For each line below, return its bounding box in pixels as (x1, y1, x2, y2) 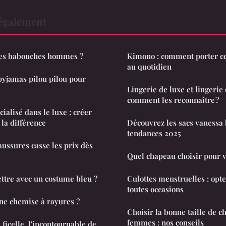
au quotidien (127, 61, 172, 72)
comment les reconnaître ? (127, 94, 219, 105)
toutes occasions (127, 184, 184, 194)
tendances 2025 (127, 128, 181, 138)
